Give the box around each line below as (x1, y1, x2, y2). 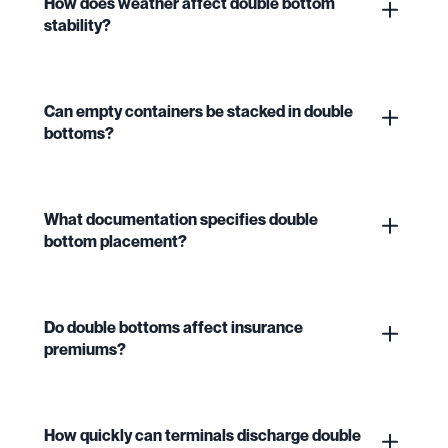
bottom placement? (44, 230, 187, 251)
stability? (44, 14, 111, 35)
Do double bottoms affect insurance (44, 316, 303, 337)
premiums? (44, 338, 126, 359)
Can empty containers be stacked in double (44, 100, 353, 121)
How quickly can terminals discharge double (44, 424, 361, 445)
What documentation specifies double (44, 208, 318, 229)
